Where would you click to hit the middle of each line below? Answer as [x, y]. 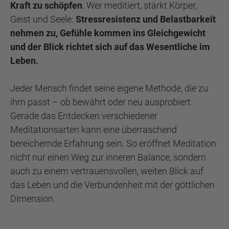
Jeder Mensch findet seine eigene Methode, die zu [109, 88]
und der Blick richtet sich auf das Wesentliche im [110, 47]
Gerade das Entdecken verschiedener [84, 116]
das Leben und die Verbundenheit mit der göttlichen [112, 185]
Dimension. [33, 199]
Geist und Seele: [43, 19]
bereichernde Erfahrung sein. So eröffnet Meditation [113, 143]
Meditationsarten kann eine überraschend [94, 130]
